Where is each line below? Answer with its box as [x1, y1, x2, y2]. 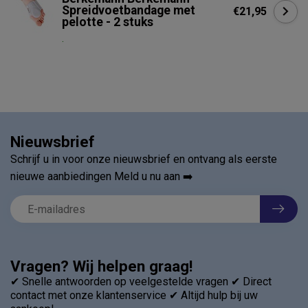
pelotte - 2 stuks [62, 15, 153, 29]
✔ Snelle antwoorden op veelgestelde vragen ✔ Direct [10, 275, 272, 288]
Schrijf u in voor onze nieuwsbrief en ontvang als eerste [10, 153, 277, 166]
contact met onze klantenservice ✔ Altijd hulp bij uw [10, 289, 258, 302]
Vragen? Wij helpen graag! [10, 257, 192, 275]
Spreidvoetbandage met [62, 3, 195, 17]
